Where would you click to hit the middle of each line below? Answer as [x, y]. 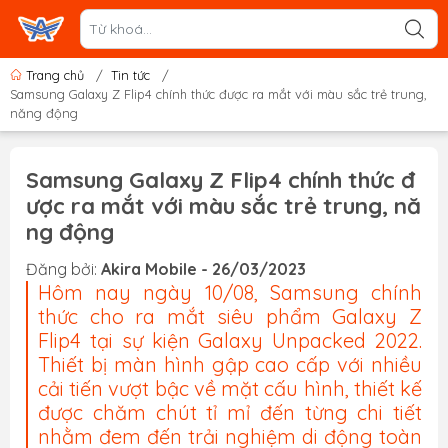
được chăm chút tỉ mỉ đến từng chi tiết [230, 412]
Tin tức [130, 75]
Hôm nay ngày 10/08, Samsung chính [230, 292]
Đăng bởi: [63, 269]
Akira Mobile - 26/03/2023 [203, 269]
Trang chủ [55, 75]
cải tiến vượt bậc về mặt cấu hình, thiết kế [230, 388]
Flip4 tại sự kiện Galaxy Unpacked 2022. [230, 340]
